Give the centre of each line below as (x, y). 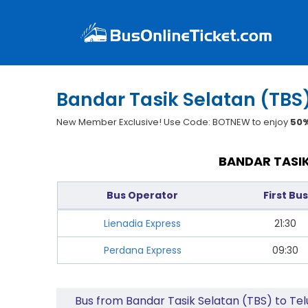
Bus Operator (142, 195)
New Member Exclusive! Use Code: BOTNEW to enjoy (174, 122)
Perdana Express (142, 250)
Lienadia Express (142, 223)
